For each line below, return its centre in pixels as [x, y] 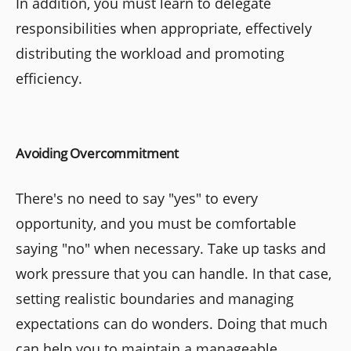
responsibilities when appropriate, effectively [164, 28]
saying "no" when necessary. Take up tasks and [171, 248]
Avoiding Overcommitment [98, 153]
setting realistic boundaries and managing [155, 298]
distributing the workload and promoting [150, 53]
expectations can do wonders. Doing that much [172, 323]
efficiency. [49, 78]
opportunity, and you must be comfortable [156, 223]
